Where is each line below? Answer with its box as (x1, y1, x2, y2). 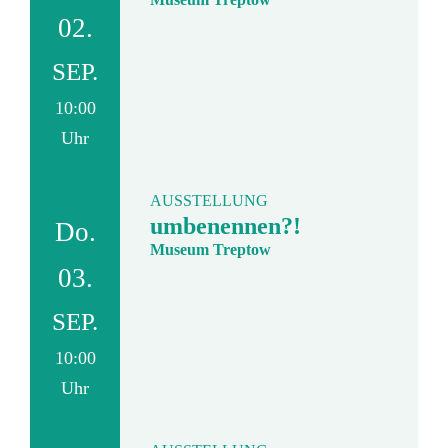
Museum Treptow (150, 241, 271, 259)
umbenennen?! (150, 212, 301, 240)
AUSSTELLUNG (150, 192, 268, 210)
